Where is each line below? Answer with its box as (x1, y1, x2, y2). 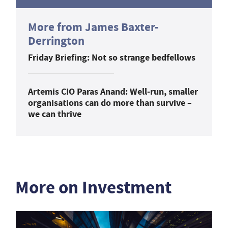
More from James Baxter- (28, 19, 159, 35)
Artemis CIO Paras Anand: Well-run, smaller (28, 85, 198, 98)
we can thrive (28, 107, 81, 120)
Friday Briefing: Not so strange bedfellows (28, 51, 195, 64)
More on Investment (15, 175, 172, 199)
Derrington (28, 33, 84, 49)
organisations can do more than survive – (28, 96, 192, 109)
